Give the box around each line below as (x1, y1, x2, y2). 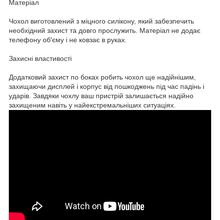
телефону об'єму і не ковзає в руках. (9, 35, 127, 44)
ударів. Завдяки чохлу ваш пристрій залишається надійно (9, 91, 193, 100)
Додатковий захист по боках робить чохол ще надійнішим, (9, 73, 196, 81)
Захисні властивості (9, 54, 72, 62)
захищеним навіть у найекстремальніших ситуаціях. (9, 101, 176, 109)
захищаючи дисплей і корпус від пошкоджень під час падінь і (9, 82, 204, 90)
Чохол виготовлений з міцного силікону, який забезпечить (9, 17, 194, 25)
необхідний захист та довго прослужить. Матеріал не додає (9, 26, 200, 34)
